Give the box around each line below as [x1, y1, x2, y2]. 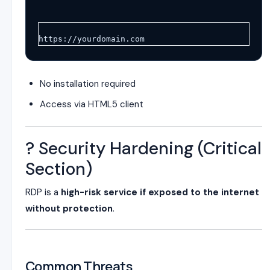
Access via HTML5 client [40, 98, 143, 110]
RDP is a [25, 186, 61, 198]
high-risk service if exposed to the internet [61, 186, 259, 198]
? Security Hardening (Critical [25, 137, 262, 160]
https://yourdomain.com [39, 34, 145, 43]
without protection [25, 202, 113, 215]
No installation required [40, 78, 136, 90]
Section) [25, 158, 92, 180]
